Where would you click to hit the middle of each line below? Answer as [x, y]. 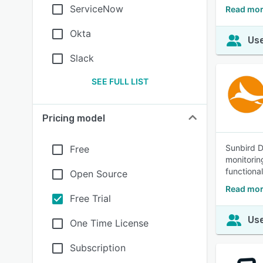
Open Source [99, 174]
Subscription [98, 248]
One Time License [109, 223]
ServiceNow [97, 9]
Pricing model [74, 118]
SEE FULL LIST [120, 81]
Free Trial [90, 198]
